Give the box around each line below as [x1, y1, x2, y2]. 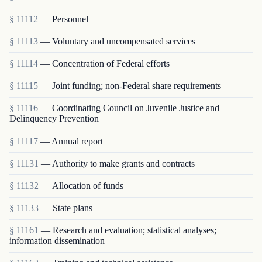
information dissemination [9, 236, 105, 246]
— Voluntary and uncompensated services [40, 36, 195, 46]
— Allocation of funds [41, 180, 123, 191]
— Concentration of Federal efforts [40, 58, 170, 68]
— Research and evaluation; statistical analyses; [41, 225, 216, 236]
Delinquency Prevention [9, 113, 99, 124]
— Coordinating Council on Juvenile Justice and [40, 103, 219, 113]
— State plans [41, 203, 92, 213]
